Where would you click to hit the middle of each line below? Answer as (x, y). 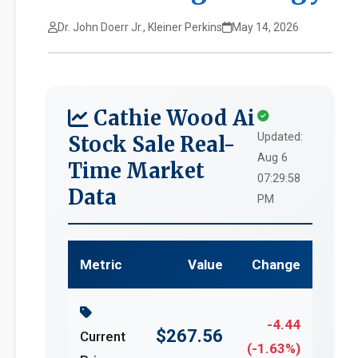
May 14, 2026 (265, 27)
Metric (101, 265)
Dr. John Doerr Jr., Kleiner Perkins (140, 27)
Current (103, 336)
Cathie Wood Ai (172, 118)
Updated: (280, 137)
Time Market (136, 171)
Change (276, 265)
